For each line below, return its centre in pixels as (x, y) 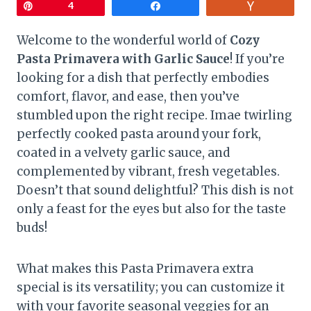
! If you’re (257, 59)
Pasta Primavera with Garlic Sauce (123, 59)
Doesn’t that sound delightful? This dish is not (155, 190)
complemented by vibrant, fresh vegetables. (148, 171)
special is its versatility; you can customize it (151, 287)
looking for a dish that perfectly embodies (143, 77)
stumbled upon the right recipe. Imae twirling (154, 115)
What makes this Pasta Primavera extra (135, 268)
